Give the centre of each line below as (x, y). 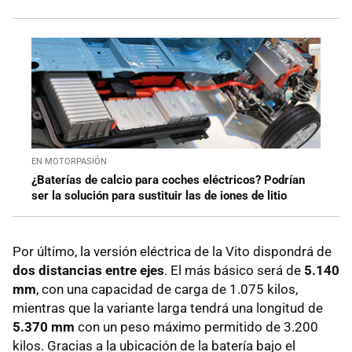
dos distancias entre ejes (88, 270)
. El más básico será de (234, 270)
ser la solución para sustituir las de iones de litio (159, 195)
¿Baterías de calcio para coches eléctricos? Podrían (168, 180)
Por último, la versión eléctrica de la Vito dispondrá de (172, 251)
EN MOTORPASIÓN (69, 161)
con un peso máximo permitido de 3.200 (196, 326)
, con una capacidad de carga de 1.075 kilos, (167, 289)
